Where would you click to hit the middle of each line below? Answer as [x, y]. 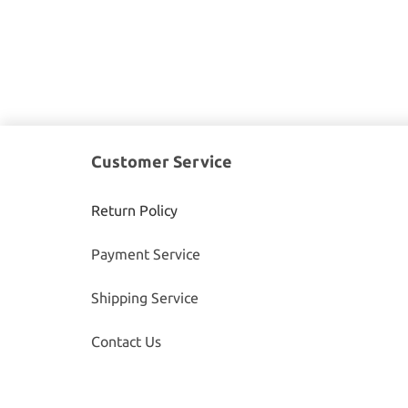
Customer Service [162, 161]
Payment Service [146, 254]
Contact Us [126, 342]
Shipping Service [145, 298]
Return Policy [134, 210]
